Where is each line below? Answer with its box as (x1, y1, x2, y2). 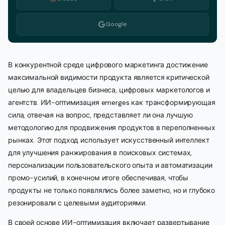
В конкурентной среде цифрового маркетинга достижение (8, 60, 208, 69)
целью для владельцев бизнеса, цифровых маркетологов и (8, 85, 210, 94)
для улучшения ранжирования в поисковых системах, (8, 148, 192, 157)
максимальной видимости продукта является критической (8, 73, 209, 82)
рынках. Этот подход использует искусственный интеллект (8, 136, 209, 145)
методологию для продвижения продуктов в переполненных (8, 123, 215, 132)
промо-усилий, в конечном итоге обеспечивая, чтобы (8, 173, 189, 182)
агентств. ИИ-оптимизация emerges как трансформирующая (8, 98, 215, 107)
